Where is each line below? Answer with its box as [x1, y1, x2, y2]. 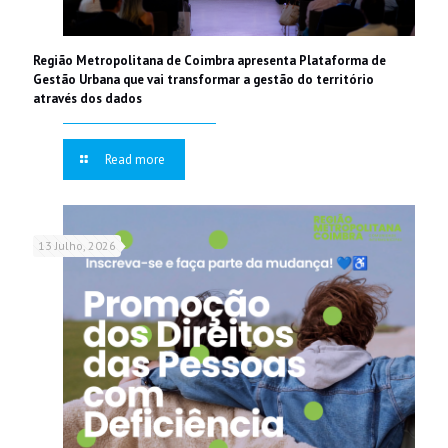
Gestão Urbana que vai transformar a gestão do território [33, 70, 374, 88]
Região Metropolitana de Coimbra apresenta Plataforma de [33, 51, 386, 69]
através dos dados [33, 89, 142, 107]
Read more [105, 150, 166, 168]
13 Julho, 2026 [38, 237, 116, 253]
